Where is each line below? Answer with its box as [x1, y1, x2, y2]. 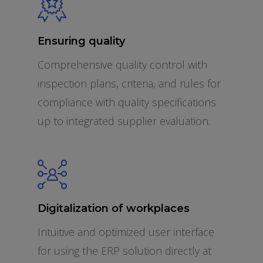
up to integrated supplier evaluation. [38, 113, 210, 128]
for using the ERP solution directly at [38, 243, 211, 258]
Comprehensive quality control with [38, 57, 207, 72]
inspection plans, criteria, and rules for [38, 76, 221, 90]
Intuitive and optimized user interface [38, 224, 214, 239]
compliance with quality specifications [38, 95, 216, 109]
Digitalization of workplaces [38, 201, 190, 215]
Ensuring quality [38, 34, 125, 48]
